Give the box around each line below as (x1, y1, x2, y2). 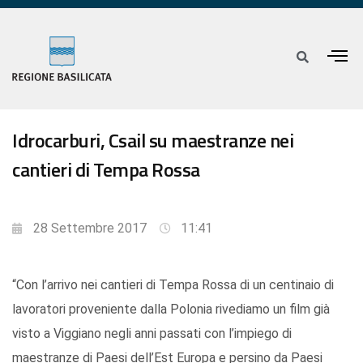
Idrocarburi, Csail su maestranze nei (12, 126, 293, 156)
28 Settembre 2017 (33, 220, 147, 237)
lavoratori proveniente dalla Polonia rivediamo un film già (12, 301, 330, 318)
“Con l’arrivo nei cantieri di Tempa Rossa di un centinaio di (12, 277, 334, 293)
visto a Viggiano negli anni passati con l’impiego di (12, 326, 292, 342)
